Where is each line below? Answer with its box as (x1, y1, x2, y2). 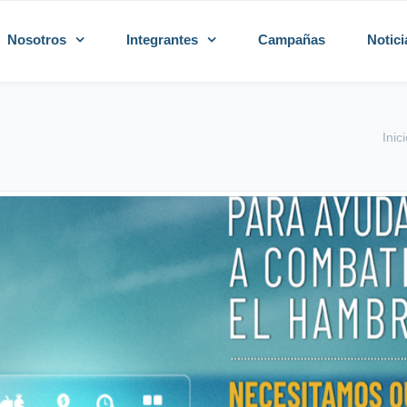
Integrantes (126, 32, 198, 47)
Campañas (258, 32, 325, 47)
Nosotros (7, 32, 66, 47)
